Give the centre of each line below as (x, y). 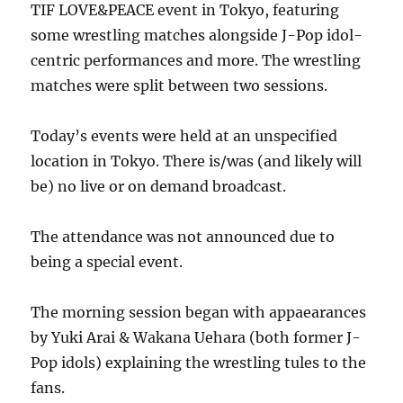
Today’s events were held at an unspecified (184, 136)
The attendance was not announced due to (183, 237)
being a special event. (107, 262)
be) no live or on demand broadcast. (159, 186)
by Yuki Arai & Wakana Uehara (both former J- (196, 337)
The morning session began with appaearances (199, 312)
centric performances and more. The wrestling (196, 60)
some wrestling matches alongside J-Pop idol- (197, 35)
